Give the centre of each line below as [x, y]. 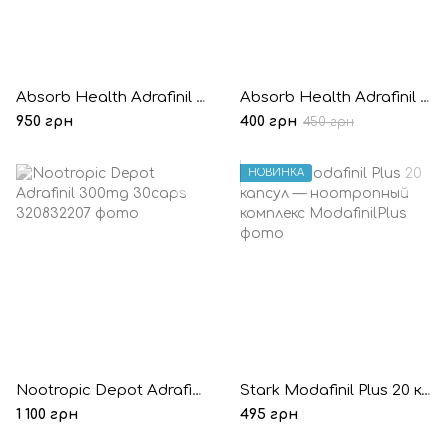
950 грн [44, 121]
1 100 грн [47, 414]
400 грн [268, 121]
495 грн [269, 414]
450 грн [328, 122]
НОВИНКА [276, 172]
